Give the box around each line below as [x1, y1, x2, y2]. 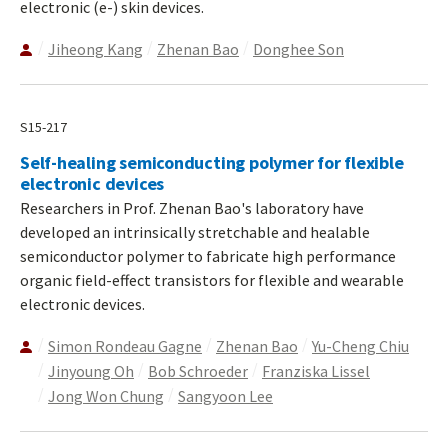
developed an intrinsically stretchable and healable [20, 222, 370, 243]
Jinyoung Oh [48, 361, 134, 382]
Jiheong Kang [48, 39, 143, 60]
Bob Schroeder [148, 361, 248, 382]
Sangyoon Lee [178, 386, 273, 407]
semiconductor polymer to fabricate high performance [20, 246, 396, 267]
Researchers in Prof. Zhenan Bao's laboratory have [20, 198, 364, 219]
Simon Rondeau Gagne [48, 336, 202, 357]
